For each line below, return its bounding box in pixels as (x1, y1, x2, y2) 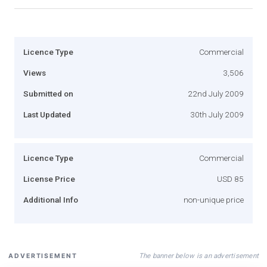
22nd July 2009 (188, 88, 244, 98)
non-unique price (184, 194, 244, 204)
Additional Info (23, 194, 78, 204)
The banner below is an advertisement (138, 251, 259, 260)
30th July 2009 (190, 109, 244, 119)
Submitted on (23, 88, 73, 98)
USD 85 (217, 173, 244, 184)
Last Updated (23, 109, 71, 119)
